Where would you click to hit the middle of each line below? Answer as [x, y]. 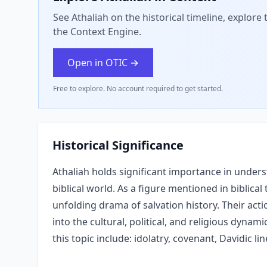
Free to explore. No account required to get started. [138, 89]
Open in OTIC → [103, 63]
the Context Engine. [97, 32]
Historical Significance [118, 145]
